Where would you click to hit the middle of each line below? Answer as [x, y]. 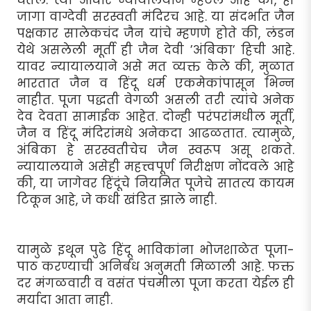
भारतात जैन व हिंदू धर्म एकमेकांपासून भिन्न [155, 83]
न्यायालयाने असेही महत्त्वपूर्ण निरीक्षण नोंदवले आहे [155, 166]
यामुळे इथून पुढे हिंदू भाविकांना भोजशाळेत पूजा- [155, 250]
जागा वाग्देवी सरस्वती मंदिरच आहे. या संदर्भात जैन [155, 16]
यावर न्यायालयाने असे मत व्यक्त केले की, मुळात [155, 66]
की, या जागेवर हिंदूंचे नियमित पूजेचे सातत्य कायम [155, 183]
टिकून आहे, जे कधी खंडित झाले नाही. [117, 200]
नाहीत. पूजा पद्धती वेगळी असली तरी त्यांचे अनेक [155, 100]
